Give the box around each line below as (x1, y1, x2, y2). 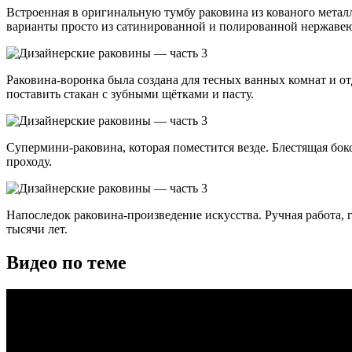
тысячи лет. (6, 222, 68, 236)
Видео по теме (6, 251, 126, 273)
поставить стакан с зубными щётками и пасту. (6, 86, 254, 101)
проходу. (6, 154, 52, 168)
